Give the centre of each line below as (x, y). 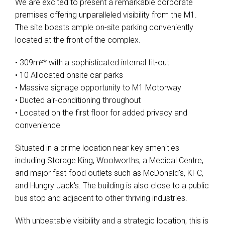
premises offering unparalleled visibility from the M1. (106, 15)
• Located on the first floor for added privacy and (101, 113)
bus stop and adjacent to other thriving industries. (101, 198)
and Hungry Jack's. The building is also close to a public (112, 186)
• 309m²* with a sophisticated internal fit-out (92, 63)
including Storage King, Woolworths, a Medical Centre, (109, 160)
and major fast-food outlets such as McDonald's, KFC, (109, 173)
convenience (38, 125)
